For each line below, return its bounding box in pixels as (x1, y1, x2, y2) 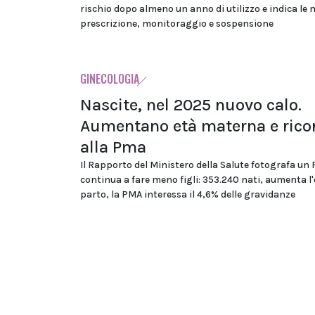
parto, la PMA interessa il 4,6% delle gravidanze (80, 188, 295, 200)
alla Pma (80, 136, 146, 157)
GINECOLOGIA (80, 70, 139, 87)
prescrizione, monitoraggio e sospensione (80, 17, 274, 30)
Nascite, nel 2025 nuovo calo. (80, 94, 302, 115)
